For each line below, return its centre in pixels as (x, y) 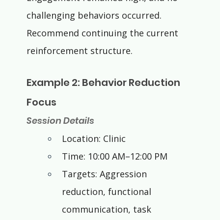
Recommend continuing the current (103, 33)
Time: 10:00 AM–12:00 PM (114, 156)
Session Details (60, 121)
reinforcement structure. (79, 51)
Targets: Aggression (105, 174)
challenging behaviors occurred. (95, 15)
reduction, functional (108, 192)
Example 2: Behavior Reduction (104, 83)
